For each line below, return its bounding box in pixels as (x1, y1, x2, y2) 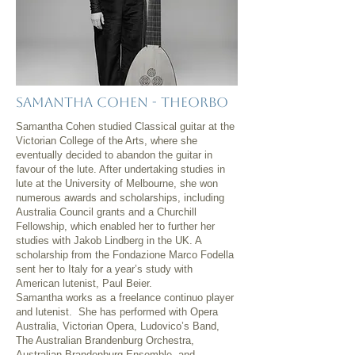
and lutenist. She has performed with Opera (16, 306, 218, 318)
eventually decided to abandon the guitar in (16, 149, 212, 161)
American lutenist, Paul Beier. (16, 277, 152, 289)
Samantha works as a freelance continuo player (16, 292, 234, 303)
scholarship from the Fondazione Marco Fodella (16, 249, 234, 261)
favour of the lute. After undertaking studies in (16, 163, 225, 175)
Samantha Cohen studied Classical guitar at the (16, 120, 235, 132)
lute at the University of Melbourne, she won (16, 177, 218, 189)
